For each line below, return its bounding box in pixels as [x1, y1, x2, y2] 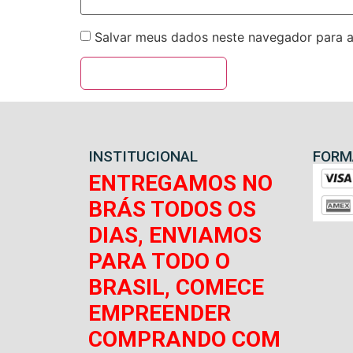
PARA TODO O [88, 247, 230, 274]
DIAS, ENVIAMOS [88, 221, 262, 248]
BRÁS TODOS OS [88, 195, 256, 222]
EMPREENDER [88, 299, 231, 326]
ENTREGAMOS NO [88, 169, 273, 196]
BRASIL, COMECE [88, 273, 264, 300]
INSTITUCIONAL [88, 147, 198, 165]
